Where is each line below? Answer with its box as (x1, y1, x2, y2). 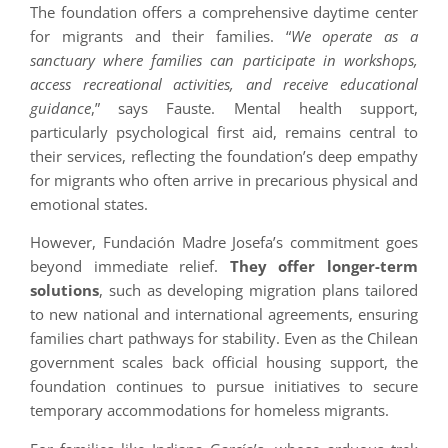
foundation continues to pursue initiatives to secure (30, 376, 418, 397)
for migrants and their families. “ (30, 25, 291, 46)
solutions (30, 280, 100, 301)
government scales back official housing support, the (30, 352, 418, 373)
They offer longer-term (229, 256, 418, 277)
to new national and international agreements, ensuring (30, 304, 418, 325)
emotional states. (30, 193, 149, 214)
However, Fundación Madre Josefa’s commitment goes (30, 232, 418, 253)
